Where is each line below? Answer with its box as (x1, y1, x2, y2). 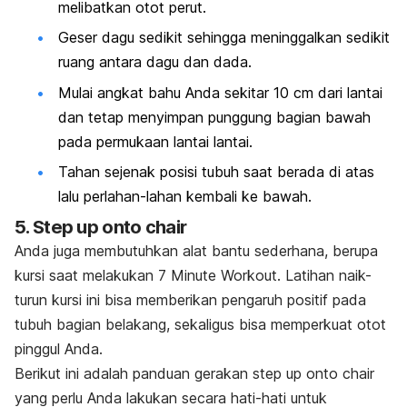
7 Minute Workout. (158, 265, 281, 284)
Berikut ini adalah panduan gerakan (15, 363, 253, 382)
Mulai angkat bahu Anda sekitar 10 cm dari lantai (58, 83, 382, 102)
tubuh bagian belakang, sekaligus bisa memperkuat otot (15, 314, 386, 333)
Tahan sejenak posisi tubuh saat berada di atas (58, 163, 374, 182)
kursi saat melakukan (15, 265, 158, 284)
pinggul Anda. (15, 339, 103, 358)
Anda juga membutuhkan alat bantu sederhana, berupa (15, 241, 378, 260)
